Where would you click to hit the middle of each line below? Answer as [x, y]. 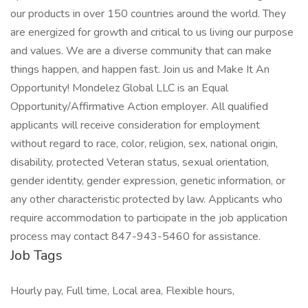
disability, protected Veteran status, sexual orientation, [140, 162]
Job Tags [36, 255]
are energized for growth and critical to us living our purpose [152, 32]
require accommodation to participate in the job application [149, 218]
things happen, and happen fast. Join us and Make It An [140, 69]
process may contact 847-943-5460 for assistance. [135, 236]
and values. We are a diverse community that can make [141, 51]
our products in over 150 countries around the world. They [148, 14]
